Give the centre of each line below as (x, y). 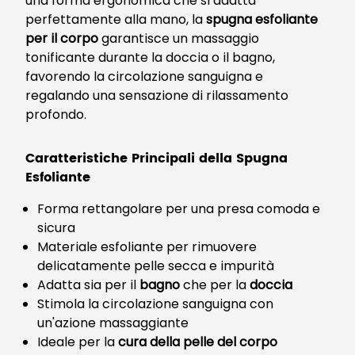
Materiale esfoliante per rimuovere (147, 247)
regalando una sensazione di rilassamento (157, 95)
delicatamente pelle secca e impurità (156, 266)
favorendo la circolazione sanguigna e (144, 76)
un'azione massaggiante (113, 323)
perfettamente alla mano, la (116, 19)
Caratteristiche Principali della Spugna (157, 158)
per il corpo (62, 38)
